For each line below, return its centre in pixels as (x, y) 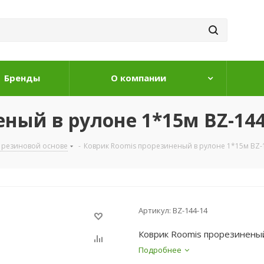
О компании (138, 78)
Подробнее (160, 250)
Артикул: (155, 210)
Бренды (22, 78)
